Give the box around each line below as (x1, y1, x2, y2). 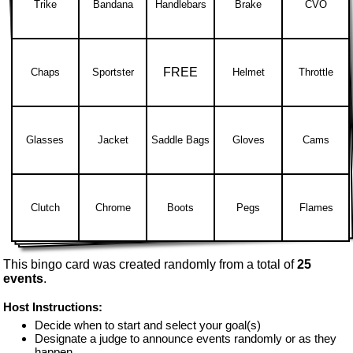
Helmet (232, 65, 265, 78)
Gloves (232, 133, 265, 146)
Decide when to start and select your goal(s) (35, 318, 261, 332)
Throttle (299, 65, 333, 78)
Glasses (26, 133, 64, 146)
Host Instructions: (3, 299, 102, 314)
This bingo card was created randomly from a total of (3, 257, 297, 271)
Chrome (95, 201, 131, 214)
